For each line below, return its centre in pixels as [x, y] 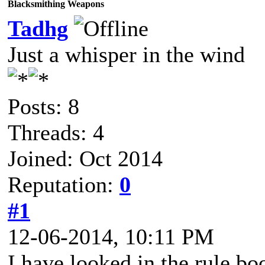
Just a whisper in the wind [126, 54]
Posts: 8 [43, 106]
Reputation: [64, 185]
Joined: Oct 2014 [85, 159]
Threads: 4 [56, 132]
